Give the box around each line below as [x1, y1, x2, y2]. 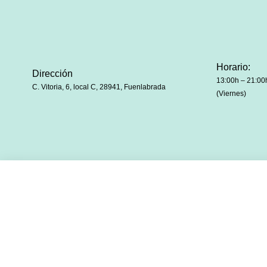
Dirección [32, 68, 73, 79]
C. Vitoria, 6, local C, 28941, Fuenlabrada [32, 82, 166, 91]
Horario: [216, 61, 250, 72]
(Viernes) [216, 89, 246, 98]
